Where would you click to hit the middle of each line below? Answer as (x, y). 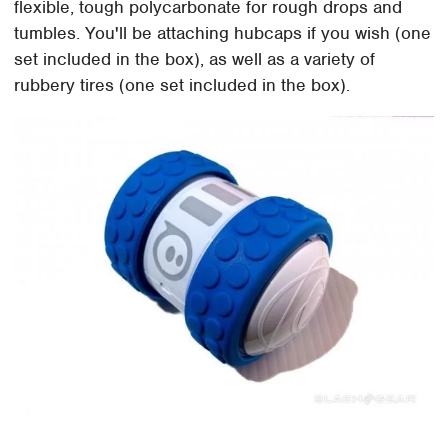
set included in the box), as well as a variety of (195, 59)
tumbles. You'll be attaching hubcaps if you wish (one (223, 33)
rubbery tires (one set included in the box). (182, 85)
